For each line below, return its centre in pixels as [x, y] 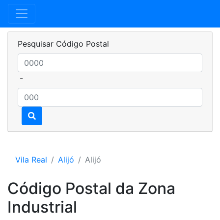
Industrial [42, 207]
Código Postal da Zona [91, 188]
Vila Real [31, 160]
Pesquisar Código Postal [63, 44]
